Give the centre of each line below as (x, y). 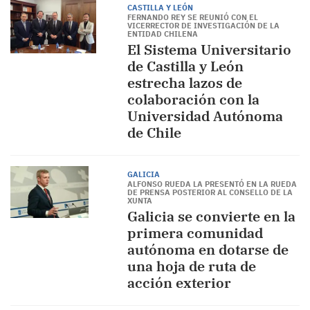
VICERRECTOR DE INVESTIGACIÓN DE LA (203, 26)
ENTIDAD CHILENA (162, 34)
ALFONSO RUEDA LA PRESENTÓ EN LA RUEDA (212, 184)
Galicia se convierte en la (211, 216)
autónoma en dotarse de (208, 249)
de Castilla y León (185, 66)
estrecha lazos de (184, 83)
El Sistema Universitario (209, 49)
